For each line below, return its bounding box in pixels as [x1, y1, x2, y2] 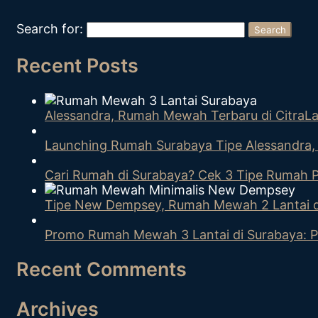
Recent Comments [16, 258, 187, 282]
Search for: [16, 21, 83, 37]
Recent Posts [16, 53, 138, 77]
